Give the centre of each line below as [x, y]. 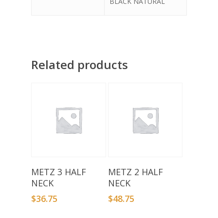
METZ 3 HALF [59, 172]
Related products [80, 64]
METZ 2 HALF [135, 172]
